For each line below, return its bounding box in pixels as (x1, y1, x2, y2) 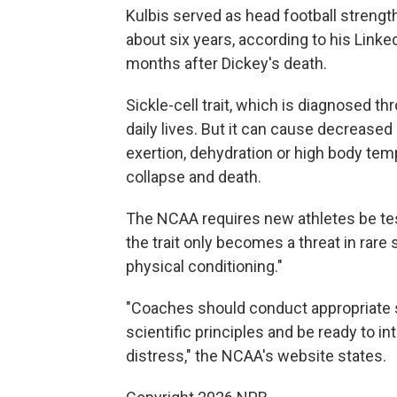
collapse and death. (126, 167, 261, 186)
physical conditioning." (126, 257, 283, 276)
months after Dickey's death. (126, 54, 327, 73)
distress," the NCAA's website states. (126, 346, 386, 365)
